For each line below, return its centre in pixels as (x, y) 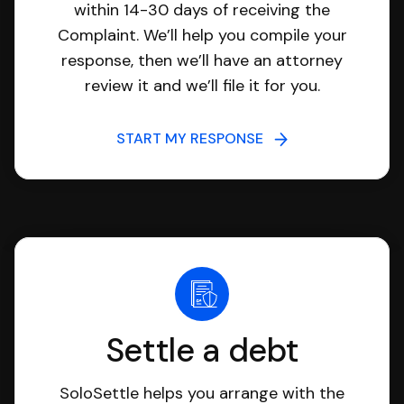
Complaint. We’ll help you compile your (202, 35)
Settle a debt (202, 350)
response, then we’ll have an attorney (202, 60)
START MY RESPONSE (195, 138)
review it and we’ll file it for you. (202, 86)
